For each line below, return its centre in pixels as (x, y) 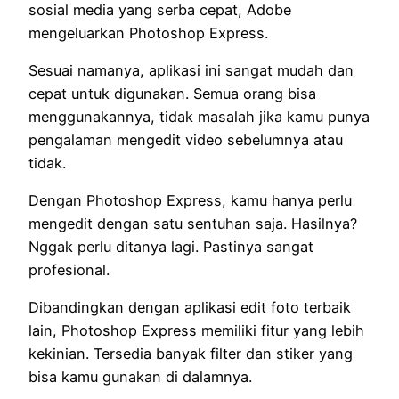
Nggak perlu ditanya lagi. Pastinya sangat (171, 247)
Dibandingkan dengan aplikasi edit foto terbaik (190, 308)
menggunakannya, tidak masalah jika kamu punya (199, 116)
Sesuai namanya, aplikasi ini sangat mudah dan (191, 70)
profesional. (69, 270)
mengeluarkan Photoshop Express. (148, 33)
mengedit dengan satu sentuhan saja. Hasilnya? (193, 224)
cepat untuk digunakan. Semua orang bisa (172, 93)
